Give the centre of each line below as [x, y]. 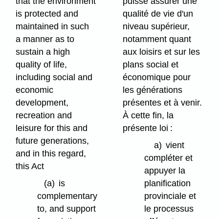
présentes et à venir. [163, 102]
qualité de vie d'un [158, 13]
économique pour [157, 77]
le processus [169, 208]
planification [168, 183]
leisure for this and [52, 128]
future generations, [53, 141]
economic [35, 90]
